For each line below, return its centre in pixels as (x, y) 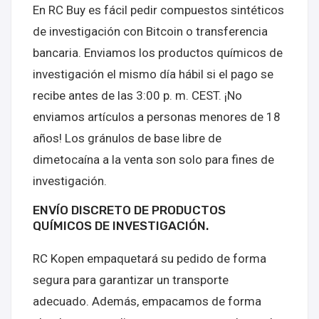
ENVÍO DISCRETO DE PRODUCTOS (129, 210)
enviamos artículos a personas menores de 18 (157, 117)
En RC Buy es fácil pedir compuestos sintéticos (158, 10)
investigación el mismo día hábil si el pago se (153, 74)
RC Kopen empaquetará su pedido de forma (150, 258)
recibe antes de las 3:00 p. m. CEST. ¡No (137, 95)
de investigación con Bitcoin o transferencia (150, 31)
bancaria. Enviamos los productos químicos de (158, 53)
